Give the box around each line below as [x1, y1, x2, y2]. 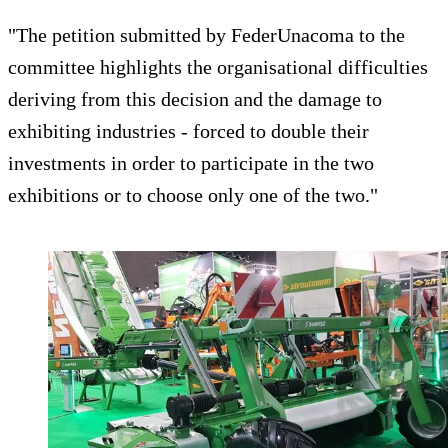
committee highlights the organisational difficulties [8, 55, 428, 78]
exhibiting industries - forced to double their [8, 119, 369, 142]
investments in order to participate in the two [8, 151, 374, 174]
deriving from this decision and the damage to [8, 87, 382, 110]
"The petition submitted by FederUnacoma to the [8, 23, 405, 46]
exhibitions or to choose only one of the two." [8, 183, 378, 206]
